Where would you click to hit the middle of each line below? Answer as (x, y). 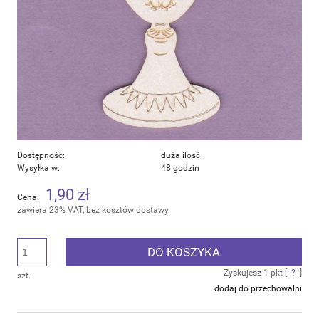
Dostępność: (41, 156)
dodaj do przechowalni (258, 289)
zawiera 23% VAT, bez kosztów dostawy (93, 210)
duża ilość (181, 156)
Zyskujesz (244, 273)
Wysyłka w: (38, 168)
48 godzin (180, 168)
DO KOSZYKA (184, 252)
